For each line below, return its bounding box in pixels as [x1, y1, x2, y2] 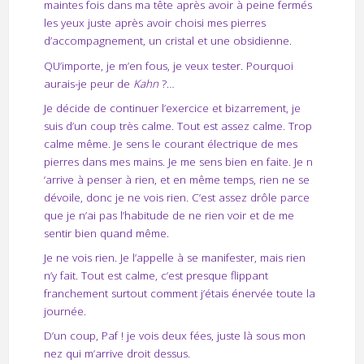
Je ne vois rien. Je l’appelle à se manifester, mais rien [43, 249, 305, 265]
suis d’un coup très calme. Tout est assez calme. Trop [43, 118, 312, 133]
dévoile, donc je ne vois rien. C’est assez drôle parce [43, 189, 310, 205]
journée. [43, 303, 86, 318]
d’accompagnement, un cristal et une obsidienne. [43, 33, 292, 49]
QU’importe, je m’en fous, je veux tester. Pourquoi [43, 58, 293, 73]
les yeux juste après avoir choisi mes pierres [43, 15, 266, 31]
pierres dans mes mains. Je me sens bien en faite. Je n [43, 154, 313, 169]
